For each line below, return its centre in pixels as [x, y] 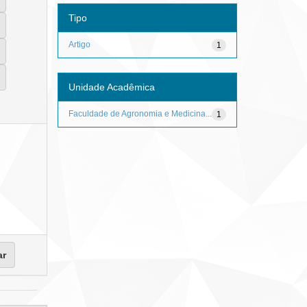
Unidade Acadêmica [111, 87]
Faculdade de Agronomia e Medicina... [140, 113]
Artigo [79, 44]
